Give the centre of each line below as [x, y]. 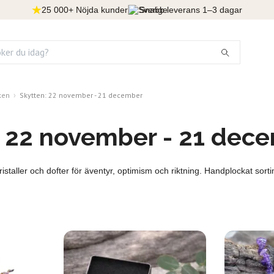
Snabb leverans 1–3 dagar [191, 10]
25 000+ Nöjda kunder [85, 10]
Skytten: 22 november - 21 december [81, 95]
